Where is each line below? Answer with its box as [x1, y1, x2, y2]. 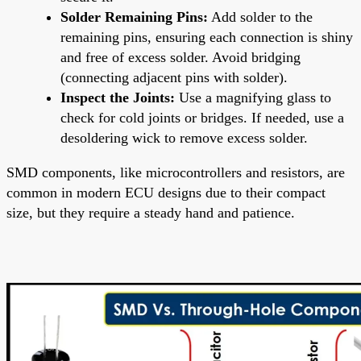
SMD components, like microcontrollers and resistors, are [6, 164, 345, 180]
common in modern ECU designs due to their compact [6, 184, 326, 201]
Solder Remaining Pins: [60, 8, 208, 25]
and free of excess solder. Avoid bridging [60, 48, 301, 65]
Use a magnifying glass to [175, 89, 331, 106]
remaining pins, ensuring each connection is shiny [60, 28, 353, 45]
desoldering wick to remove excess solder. [60, 129, 308, 146]
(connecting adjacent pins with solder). [60, 68, 288, 85]
